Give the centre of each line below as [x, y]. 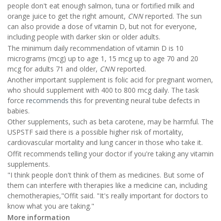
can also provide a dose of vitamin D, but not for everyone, [102, 27]
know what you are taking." [51, 206]
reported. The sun [172, 16]
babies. [18, 110]
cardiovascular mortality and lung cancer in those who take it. [105, 143]
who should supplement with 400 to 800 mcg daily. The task [103, 90]
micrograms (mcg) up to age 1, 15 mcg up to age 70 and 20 [103, 58]
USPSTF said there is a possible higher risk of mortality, [95, 132]
